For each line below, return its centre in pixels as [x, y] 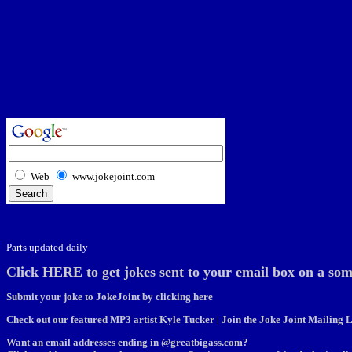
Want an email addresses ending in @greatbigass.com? [127, 342]
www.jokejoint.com [114, 176]
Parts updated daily [47, 247]
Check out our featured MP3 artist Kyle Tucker [110, 319]
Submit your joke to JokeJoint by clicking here [110, 297]
